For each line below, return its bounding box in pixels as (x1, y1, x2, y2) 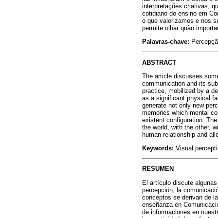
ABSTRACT (142, 58, 176, 66)
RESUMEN (142, 165, 174, 173)
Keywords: (142, 145, 174, 152)
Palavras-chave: (142, 38, 191, 46)
